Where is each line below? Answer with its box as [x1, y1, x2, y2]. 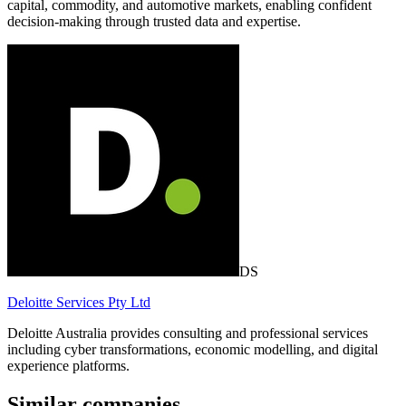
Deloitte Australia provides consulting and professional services [7, 325, 368, 342]
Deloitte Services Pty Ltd [7, 295, 150, 311]
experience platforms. [7, 358, 130, 374]
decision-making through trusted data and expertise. [7, 14, 301, 30]
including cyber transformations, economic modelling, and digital [7, 342, 378, 358]
